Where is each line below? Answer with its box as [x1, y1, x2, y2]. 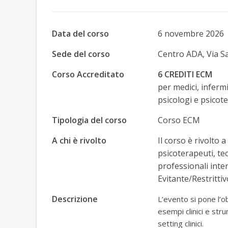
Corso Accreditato [52, 69, 124, 80]
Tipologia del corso [52, 115, 127, 126]
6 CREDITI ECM [157, 69, 212, 80]
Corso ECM [157, 115, 200, 126]
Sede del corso [52, 48, 110, 60]
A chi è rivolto [52, 135, 106, 147]
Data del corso [52, 28, 109, 40]
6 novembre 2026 [157, 28, 224, 40]
